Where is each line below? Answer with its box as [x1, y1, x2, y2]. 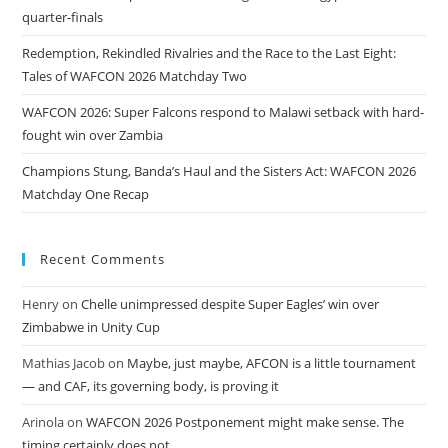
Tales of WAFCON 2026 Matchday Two [22, 66, 248, 85]
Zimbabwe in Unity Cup [22, 317, 161, 336]
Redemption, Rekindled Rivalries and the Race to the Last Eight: [22, 43, 397, 62]
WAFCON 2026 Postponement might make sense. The [86, 412, 405, 431]
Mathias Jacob [22, 353, 106, 372]
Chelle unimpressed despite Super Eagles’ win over [81, 294, 380, 313]
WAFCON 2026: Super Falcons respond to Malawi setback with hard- [22, 102, 425, 121]
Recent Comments [40, 249, 166, 268]
